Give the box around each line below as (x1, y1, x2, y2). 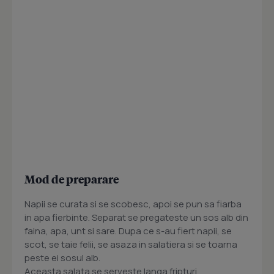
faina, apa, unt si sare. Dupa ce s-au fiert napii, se (24, 224, 232, 237)
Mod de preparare (24, 172, 119, 186)
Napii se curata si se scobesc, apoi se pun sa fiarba (24, 198, 242, 210)
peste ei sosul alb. (24, 251, 100, 264)
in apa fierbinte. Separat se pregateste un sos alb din (24, 211, 248, 224)
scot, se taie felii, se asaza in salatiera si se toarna (24, 238, 237, 251)
